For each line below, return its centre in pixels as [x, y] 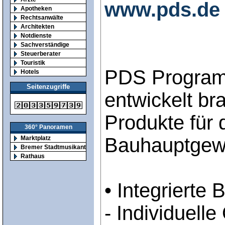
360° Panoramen [48, 127]
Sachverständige [45, 44]
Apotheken [36, 8]
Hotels [30, 71]
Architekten [37, 26]
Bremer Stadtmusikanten [57, 147]
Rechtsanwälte [42, 17]
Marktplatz [36, 138]
